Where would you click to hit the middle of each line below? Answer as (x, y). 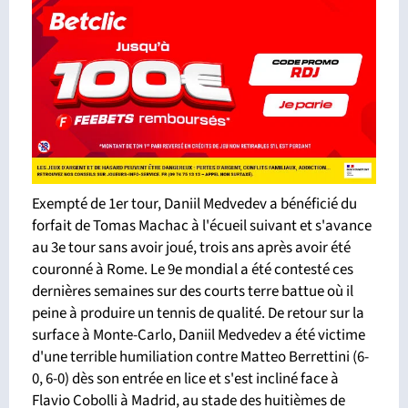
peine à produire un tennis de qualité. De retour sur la (198, 313)
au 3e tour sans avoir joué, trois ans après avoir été (191, 247)
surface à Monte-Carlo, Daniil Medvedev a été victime (199, 335)
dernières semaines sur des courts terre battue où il (193, 291)
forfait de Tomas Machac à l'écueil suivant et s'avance (202, 225)
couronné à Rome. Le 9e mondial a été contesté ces (193, 269)
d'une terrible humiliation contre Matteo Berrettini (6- (200, 357)
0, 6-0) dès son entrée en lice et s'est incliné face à (185, 378)
